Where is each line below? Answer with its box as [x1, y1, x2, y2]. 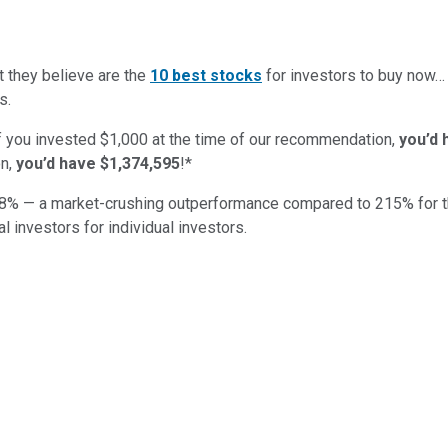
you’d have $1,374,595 [16, 153, 180, 173]
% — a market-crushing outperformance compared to [7, 193, 371, 213]
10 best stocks [150, 65, 262, 85]
